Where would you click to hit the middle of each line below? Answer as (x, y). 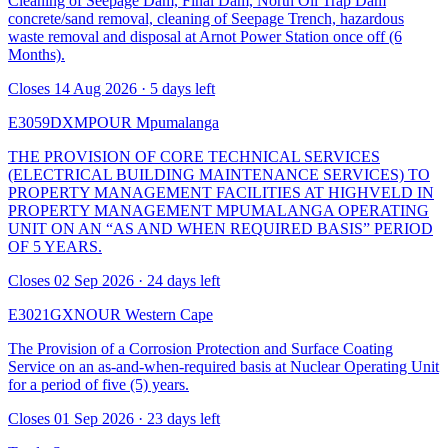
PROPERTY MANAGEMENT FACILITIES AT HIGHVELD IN (221, 192)
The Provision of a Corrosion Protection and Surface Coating (200, 348)
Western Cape (169, 314)
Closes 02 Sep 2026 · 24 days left (114, 280)
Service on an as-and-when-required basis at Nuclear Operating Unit (223, 366)
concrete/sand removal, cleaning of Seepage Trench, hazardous (206, 18)
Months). (36, 54)
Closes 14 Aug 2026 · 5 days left (111, 88)
